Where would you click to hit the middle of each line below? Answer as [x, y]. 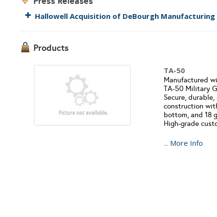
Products [50, 48]
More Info [186, 143]
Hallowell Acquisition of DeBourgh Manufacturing [125, 16]
